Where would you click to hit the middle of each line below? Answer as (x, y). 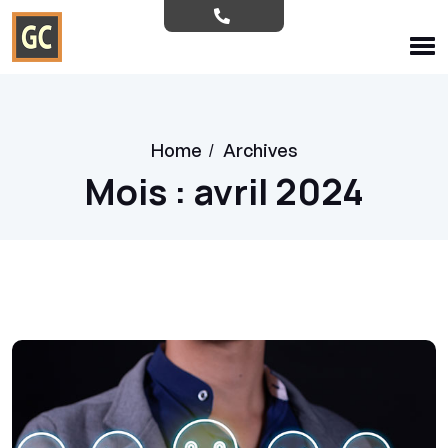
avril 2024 (279, 191)
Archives (260, 150)
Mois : (139, 191)
